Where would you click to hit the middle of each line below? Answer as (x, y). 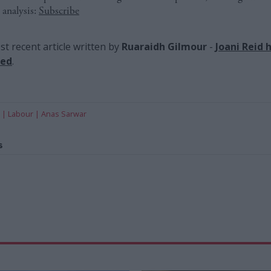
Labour (21, 113)
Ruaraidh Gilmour (164, 46)
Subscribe (59, 11)
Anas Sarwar (64, 113)
